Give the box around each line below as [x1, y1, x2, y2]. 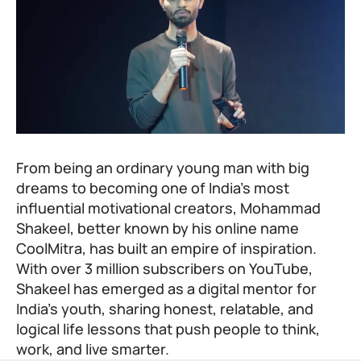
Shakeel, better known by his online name [16, 218, 299, 238]
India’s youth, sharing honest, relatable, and [16, 298, 313, 318]
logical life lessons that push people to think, [16, 318, 320, 338]
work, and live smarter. [16, 338, 169, 359]
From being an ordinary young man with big [16, 157, 309, 177]
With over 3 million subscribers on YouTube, [16, 258, 313, 278]
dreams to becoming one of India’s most [16, 177, 289, 197]
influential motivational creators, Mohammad [16, 197, 321, 218]
